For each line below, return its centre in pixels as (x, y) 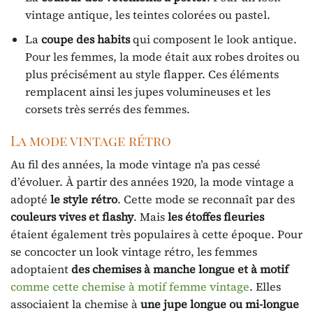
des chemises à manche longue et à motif (180, 269)
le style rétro (84, 199)
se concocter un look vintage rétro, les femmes (134, 252)
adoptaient (41, 269)
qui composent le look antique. (213, 39)
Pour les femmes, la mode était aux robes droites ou (162, 56)
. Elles (265, 287)
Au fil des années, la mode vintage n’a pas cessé (136, 165)
